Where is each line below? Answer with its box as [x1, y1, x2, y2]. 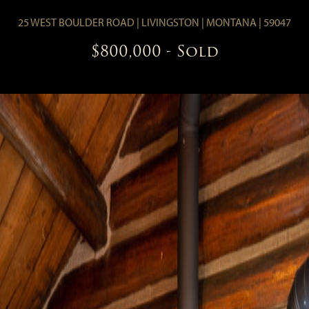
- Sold [166, 39, 219, 64]
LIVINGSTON [141, 15, 199, 30]
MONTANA [206, 15, 257, 30]
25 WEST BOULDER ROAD [18, 15, 134, 30]
